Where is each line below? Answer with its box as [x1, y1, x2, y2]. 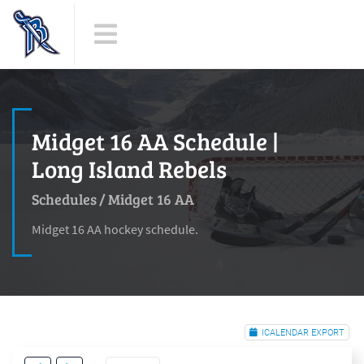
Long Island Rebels [32, 153, 227, 184]
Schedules [32, 188, 97, 209]
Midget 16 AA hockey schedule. [32, 220, 198, 237]
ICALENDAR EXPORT [262, 327, 344, 338]
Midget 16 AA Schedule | [32, 125, 279, 157]
